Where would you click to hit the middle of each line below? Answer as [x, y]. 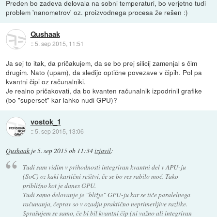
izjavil [103, 151]
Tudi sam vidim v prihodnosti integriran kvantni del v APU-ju [104, 167]
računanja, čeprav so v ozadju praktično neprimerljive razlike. [105, 203]
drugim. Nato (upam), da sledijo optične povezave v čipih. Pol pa [104, 72]
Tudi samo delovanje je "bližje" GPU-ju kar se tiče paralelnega [106, 194]
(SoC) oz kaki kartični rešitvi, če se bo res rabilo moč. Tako [100, 176]
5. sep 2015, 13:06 [59, 131]
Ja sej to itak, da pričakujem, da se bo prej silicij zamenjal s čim [102, 63]
